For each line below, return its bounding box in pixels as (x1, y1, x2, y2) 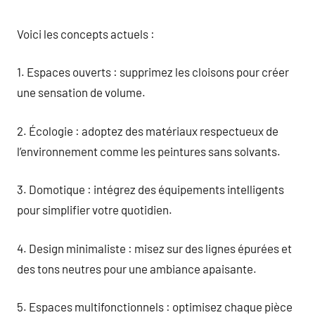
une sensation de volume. (17, 85, 146, 99)
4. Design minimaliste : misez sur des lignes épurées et (17, 240, 292, 255)
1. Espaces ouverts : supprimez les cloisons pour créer (17, 65, 289, 79)
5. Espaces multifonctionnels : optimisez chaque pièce (17, 300, 292, 314)
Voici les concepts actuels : (17, 26, 155, 41)
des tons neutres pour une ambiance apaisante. (17, 261, 257, 276)
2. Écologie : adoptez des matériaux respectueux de (17, 123, 278, 138)
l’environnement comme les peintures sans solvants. (17, 143, 281, 158)
